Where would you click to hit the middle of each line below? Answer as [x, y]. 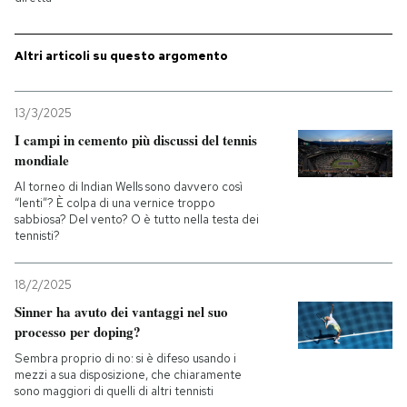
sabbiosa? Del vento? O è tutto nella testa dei [137, 219]
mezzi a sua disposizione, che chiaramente [128, 375]
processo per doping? [78, 332]
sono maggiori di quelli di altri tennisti [114, 391]
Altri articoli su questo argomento [121, 56]
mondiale [42, 160]
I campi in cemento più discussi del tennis [136, 140]
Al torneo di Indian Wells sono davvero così [129, 187]
